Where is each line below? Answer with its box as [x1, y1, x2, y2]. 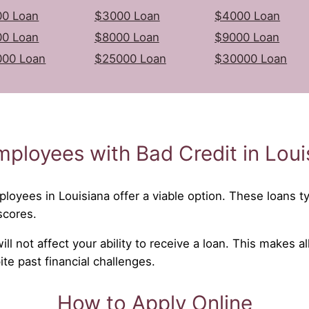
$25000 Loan [94, 51, 166, 66]
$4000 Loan [215, 8, 281, 23]
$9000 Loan [215, 30, 280, 44]
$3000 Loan [94, 8, 160, 23]
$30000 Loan [215, 51, 288, 66]
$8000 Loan [94, 30, 159, 44]
